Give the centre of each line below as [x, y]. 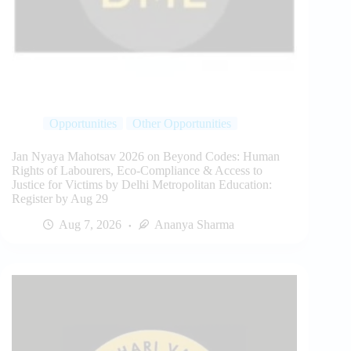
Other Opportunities [182, 124]
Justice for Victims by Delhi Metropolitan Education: [142, 185]
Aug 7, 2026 [90, 225]
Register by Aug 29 [60, 199]
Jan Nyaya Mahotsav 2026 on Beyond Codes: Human [146, 157]
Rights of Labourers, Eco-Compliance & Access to [137, 171]
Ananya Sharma [194, 225]
